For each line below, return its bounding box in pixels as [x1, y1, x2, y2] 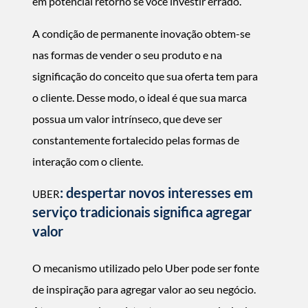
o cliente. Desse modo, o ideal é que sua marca [32, 91, 247, 104]
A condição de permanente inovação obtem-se [32, 27, 250, 40]
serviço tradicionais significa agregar [32, 203, 252, 220]
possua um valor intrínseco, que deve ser [32, 112, 222, 125]
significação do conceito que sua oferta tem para [32, 69, 258, 82]
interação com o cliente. [32, 155, 143, 168]
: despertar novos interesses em [60, 184, 253, 201]
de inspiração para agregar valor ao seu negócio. [32, 283, 256, 296]
